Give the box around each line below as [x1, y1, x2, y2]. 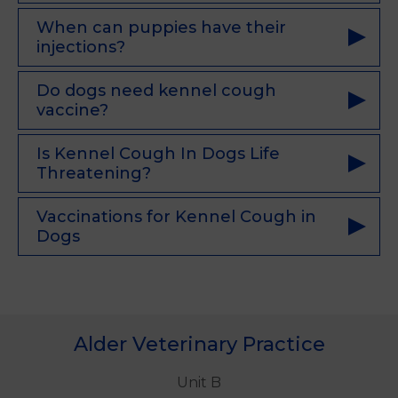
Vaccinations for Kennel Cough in [36, 207, 316, 227]
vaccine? [36, 100, 108, 121]
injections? [36, 37, 125, 58]
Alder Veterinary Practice [73, 332, 325, 357]
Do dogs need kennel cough [36, 81, 276, 101]
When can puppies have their [36, 18, 286, 38]
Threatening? [36, 163, 151, 184]
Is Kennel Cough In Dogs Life [36, 144, 280, 164]
